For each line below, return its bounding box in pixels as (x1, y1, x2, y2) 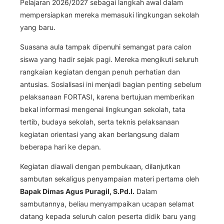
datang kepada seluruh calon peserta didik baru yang (20, 212, 196, 221)
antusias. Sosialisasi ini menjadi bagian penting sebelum (20, 79, 201, 88)
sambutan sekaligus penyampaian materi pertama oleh (20, 174, 199, 183)
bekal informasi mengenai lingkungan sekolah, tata (20, 104, 185, 113)
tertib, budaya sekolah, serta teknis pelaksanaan (20, 117, 179, 126)
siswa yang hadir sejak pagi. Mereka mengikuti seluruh (20, 54, 198, 63)
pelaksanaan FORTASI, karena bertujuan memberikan (20, 92, 194, 101)
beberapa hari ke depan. (20, 142, 101, 151)
